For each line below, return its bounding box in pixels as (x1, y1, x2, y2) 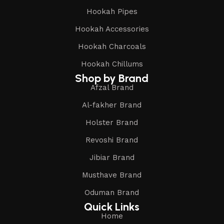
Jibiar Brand (89, 152, 134, 162)
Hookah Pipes (86, 6, 137, 16)
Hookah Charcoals (77, 41, 146, 51)
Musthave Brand (82, 170, 142, 179)
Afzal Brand (90, 82, 133, 92)
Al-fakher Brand (82, 100, 142, 109)
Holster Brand (85, 117, 138, 127)
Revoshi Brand (85, 135, 138, 144)
